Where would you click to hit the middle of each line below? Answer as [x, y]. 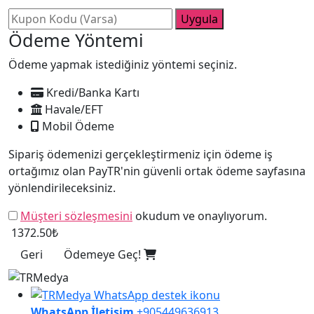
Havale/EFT [73, 109]
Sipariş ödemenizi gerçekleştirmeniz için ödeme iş [141, 154]
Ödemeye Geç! [104, 254]
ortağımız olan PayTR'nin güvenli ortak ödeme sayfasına [157, 171]
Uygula [199, 19]
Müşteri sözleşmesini [76, 216]
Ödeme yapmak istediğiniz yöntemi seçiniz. [123, 64]
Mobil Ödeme [77, 126]
